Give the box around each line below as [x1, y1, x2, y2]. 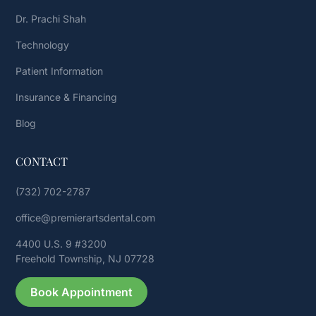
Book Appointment [30, 284, 133, 299]
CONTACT [16, 153, 68, 169]
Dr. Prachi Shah [16, 12, 87, 25]
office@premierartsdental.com [16, 211, 156, 224]
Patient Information [16, 64, 104, 77]
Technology [16, 38, 70, 51]
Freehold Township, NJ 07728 [16, 252, 155, 265]
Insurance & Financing [16, 90, 118, 103]
